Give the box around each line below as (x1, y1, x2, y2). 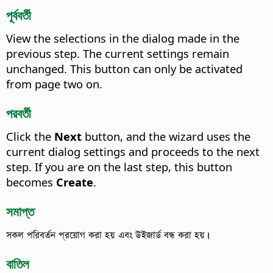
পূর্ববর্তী (6, 6, 31, 24)
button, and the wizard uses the (82, 129, 250, 144)
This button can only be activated (67, 61, 243, 77)
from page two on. (6, 76, 102, 92)
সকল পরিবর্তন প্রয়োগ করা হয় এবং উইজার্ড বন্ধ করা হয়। (6, 227, 210, 243)
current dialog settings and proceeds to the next (6, 144, 260, 160)
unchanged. (6, 61, 67, 77)
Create (56, 174, 93, 190)
